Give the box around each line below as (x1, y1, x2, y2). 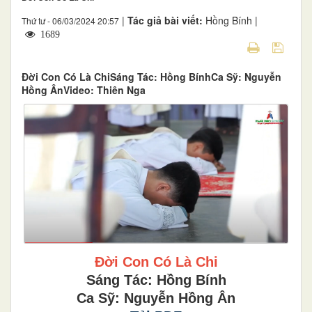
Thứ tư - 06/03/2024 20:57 (22, 14, 119, 26)
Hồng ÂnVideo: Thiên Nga (22, 82, 146, 97)
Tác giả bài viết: (127, 13, 205, 27)
